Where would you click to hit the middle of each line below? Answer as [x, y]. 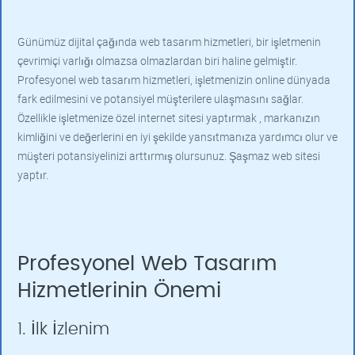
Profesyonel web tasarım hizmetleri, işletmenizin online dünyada [174, 80]
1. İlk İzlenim [63, 329]
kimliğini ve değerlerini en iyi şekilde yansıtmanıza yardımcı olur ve [177, 137]
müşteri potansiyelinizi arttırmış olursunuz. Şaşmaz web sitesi [169, 156]
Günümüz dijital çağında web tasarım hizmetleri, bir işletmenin [169, 42]
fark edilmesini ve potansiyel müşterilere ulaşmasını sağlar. [160, 99]
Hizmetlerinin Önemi [119, 291]
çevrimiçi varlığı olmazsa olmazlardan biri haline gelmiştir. [157, 61]
